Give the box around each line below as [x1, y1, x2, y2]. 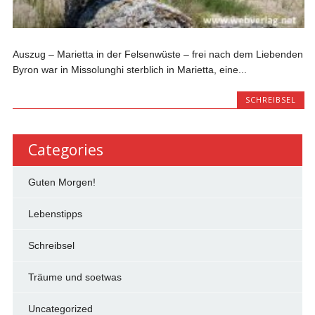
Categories [27, 139, 103, 160]
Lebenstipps [27, 207, 82, 219]
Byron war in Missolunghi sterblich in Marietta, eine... [13, 64, 247, 76]
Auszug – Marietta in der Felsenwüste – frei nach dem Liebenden [13, 49, 304, 60]
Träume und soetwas [27, 271, 122, 283]
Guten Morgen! [27, 176, 96, 188]
